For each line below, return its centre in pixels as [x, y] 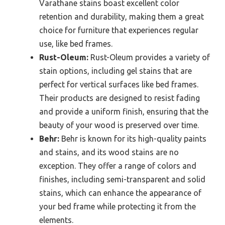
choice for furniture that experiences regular [119, 30]
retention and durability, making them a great [122, 16]
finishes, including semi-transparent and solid [122, 179]
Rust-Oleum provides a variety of [149, 57]
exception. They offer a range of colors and [118, 165]
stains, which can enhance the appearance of [120, 193]
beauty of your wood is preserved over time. [119, 125]
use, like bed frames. [76, 43]
